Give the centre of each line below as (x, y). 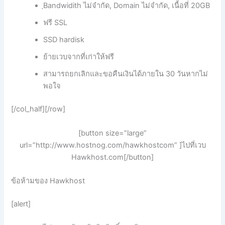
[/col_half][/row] (38, 109)
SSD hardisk (64, 40)
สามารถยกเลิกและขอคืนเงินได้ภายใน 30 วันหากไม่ (126, 74)
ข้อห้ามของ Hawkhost (48, 181)
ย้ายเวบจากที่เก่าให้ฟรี (79, 57)
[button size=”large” (113, 133)
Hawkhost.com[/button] (113, 157)
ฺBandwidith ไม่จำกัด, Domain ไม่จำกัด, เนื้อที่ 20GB (127, 6)
